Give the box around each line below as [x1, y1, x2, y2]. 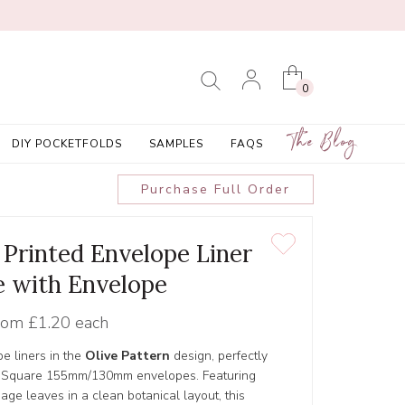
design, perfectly [170, 347, 268, 365]
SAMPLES [148, 137, 203, 151]
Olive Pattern [85, 347, 170, 365]
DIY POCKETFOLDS [11, 137, 122, 151]
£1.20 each [27, 312, 108, 334]
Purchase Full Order [140, 181, 290, 199]
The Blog [289, 127, 357, 164]
